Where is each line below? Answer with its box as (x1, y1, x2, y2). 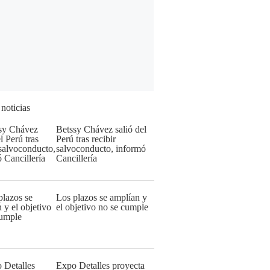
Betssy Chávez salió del (56, 124, 146, 134)
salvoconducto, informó (56, 143, 146, 154)
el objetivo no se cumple (56, 202, 148, 212)
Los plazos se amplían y (56, 192, 147, 202)
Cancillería (56, 153, 97, 163)
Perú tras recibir (56, 134, 116, 144)
